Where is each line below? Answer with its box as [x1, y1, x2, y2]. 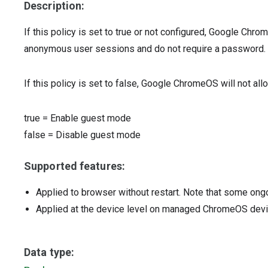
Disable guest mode [56, 129, 141, 141]
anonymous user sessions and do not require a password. [24, 43, 266, 54]
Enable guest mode [50, 112, 131, 124]
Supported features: [24, 160, 125, 172]
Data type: [24, 246, 75, 258]
